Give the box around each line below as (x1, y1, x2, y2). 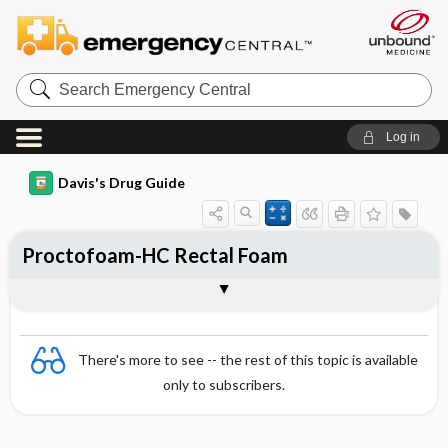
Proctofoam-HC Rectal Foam (21, 243, 288, 267)
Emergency (14, 87, 96, 104)
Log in (385, 130, 420, 144)
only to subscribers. (163, 376, 285, 393)
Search (14, 71, 66, 88)
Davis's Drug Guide (57, 174, 185, 191)
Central (14, 103, 67, 120)
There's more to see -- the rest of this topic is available (78, 350, 418, 368)
